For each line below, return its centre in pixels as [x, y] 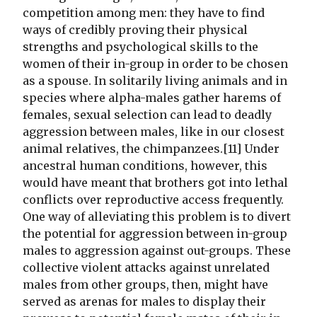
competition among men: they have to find [144, 13]
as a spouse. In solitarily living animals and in [155, 81]
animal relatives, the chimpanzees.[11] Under [151, 149]
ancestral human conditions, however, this [145, 166]
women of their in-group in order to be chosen [155, 64]
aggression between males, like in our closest [154, 132]
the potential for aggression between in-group [155, 234]
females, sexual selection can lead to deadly [147, 115]
